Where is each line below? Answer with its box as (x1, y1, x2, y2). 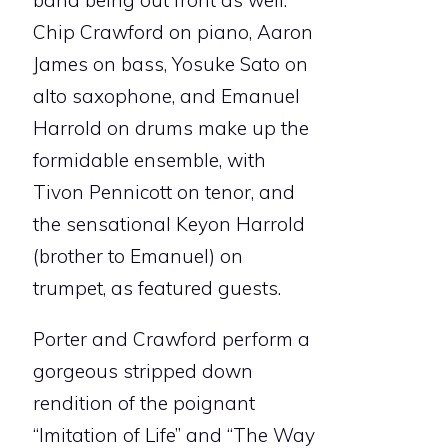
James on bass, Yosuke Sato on (33, 52, 308, 77)
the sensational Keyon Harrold (33, 212, 305, 237)
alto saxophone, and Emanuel (33, 84, 300, 109)
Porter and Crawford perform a (33, 327, 310, 352)
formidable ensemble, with (33, 148, 266, 173)
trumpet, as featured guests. (33, 276, 281, 301)
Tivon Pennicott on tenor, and (33, 180, 295, 205)
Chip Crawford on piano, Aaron (33, 20, 313, 45)
